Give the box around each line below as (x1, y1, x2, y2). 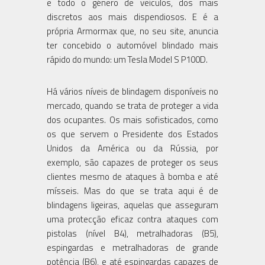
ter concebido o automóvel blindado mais (47, 38, 218, 52)
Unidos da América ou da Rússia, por (47, 141, 218, 155)
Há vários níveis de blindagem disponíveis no (47, 84, 218, 98)
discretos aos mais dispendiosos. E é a (47, 9, 218, 24)
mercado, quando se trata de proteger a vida (47, 98, 218, 112)
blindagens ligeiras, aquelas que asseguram (47, 198, 218, 212)
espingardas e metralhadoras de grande (47, 240, 218, 254)
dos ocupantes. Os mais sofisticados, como (47, 112, 218, 127)
